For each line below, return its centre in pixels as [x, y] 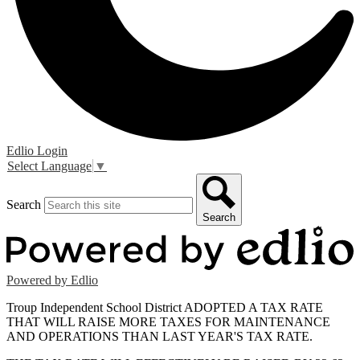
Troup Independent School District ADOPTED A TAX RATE [165, 308]
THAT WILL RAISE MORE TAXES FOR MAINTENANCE [168, 322]
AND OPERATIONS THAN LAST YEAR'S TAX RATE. [160, 337]
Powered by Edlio [52, 280]
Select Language [49, 166]
